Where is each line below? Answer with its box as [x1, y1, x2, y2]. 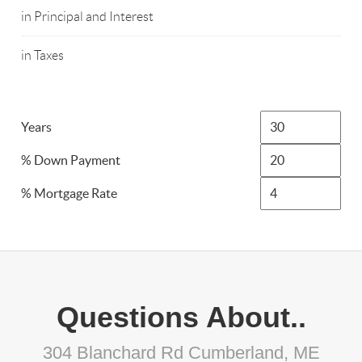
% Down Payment [21, 153, 121, 168]
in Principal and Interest [21, 10, 154, 24]
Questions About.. [56, 301, 306, 335]
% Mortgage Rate [21, 186, 118, 201]
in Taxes [21, 48, 65, 63]
